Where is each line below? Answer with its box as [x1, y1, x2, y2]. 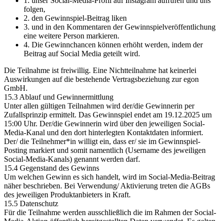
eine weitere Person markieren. [24, 32, 119, 40]
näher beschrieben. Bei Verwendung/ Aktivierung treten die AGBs [4, 182, 210, 190]
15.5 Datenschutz [4, 199, 58, 208]
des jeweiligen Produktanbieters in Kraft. [4, 190, 131, 199]
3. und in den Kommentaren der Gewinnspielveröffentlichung [24, 23, 216, 31]
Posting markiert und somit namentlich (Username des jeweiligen [4, 146, 206, 154]
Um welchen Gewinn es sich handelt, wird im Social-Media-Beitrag [4, 173, 215, 181]
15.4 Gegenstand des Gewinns [4, 164, 99, 172]
